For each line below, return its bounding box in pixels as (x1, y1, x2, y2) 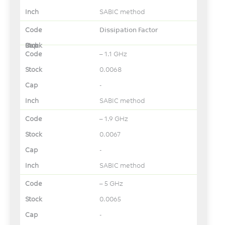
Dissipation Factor (99, 25, 159, 34)
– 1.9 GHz (99, 114, 129, 123)
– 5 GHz (99, 179, 124, 187)
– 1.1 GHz (99, 49, 128, 58)
